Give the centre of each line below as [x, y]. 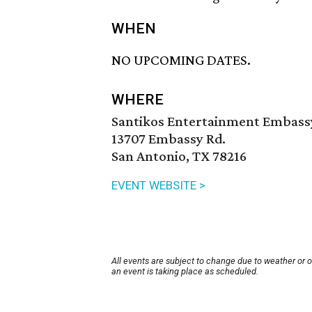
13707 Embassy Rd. [169, 139]
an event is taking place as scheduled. [185, 272]
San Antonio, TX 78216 [179, 156]
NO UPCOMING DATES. [181, 60]
